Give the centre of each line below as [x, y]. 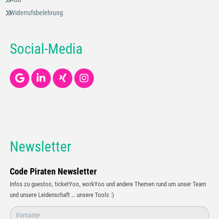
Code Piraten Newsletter [53, 171]
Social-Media [46, 49]
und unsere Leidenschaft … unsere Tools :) [62, 195]
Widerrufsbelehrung [36, 13]
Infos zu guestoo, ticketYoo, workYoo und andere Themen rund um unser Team [108, 184]
